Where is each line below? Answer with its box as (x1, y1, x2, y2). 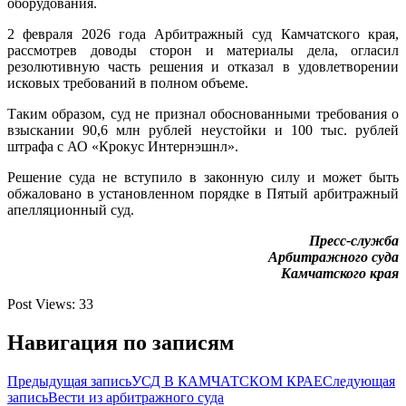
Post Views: (7, 295, 79, 312)
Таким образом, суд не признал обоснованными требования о (7, 105, 399, 121)
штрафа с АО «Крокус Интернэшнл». (7, 138, 238, 154)
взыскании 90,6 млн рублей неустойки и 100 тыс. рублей (7, 121, 399, 138)
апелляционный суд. (7, 201, 134, 217)
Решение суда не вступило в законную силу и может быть (7, 169, 399, 185)
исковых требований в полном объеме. (7, 74, 248, 91)
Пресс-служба (309, 232, 399, 248)
